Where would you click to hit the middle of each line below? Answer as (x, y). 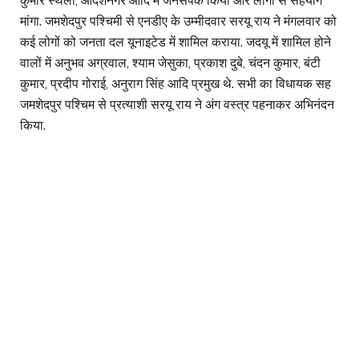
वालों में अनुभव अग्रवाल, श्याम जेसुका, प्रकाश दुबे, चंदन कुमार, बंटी (170, 63)
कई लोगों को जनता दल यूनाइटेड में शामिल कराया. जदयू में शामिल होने (175, 42)
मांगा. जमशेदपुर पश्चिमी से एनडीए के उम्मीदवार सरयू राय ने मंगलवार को (178, 21)
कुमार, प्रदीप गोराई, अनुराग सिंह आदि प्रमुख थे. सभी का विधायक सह (175, 83)
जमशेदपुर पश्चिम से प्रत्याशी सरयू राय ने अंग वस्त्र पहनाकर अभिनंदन (177, 104)
